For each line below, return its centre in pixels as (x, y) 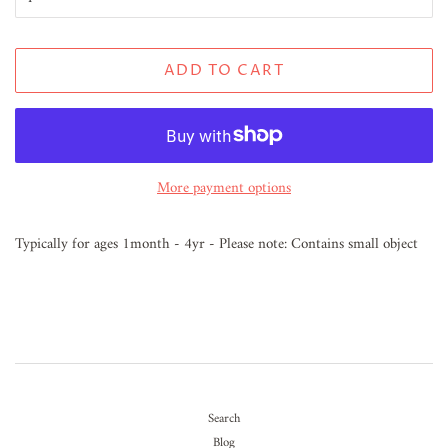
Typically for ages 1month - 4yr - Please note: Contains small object (216, 244)
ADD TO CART (224, 70)
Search (224, 418)
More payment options (224, 188)
